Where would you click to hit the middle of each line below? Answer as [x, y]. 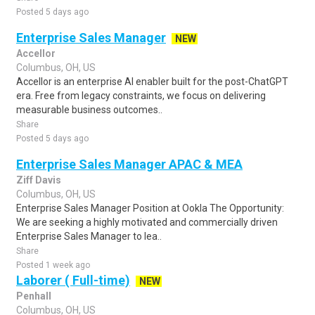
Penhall [34, 296]
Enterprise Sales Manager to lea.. [89, 236]
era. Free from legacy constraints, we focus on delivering [141, 96]
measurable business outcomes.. [89, 110]
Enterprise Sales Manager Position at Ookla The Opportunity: [150, 208]
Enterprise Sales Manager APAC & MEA [129, 164]
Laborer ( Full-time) [73, 280]
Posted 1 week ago [53, 265]
